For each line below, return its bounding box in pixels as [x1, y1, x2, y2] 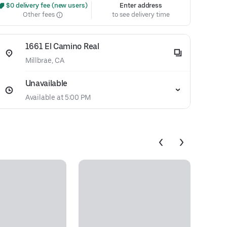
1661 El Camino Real [25, 42, 99, 51]
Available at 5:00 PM [25, 93, 91, 101]
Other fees [23, 11, 56, 18]
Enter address [120, 2, 163, 9]
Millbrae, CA [25, 56, 64, 64]
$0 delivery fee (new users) [5, 2, 88, 9]
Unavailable [25, 79, 68, 88]
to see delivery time [112, 11, 170, 18]
